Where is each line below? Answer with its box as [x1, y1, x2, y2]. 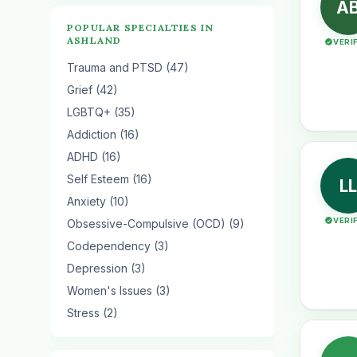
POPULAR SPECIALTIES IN [67, 22, 214, 33]
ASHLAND [67, 34, 122, 46]
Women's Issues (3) [67, 284, 171, 297]
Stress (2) [67, 306, 118, 320]
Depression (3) [67, 261, 146, 275]
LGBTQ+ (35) [67, 105, 135, 119]
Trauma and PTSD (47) [67, 61, 189, 74]
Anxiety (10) [67, 194, 129, 208]
